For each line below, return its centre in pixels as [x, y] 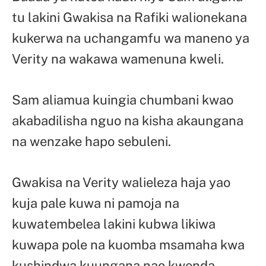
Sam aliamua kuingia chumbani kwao [123, 100]
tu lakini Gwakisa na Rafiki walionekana [129, 18]
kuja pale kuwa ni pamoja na [96, 203]
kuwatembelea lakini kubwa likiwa [114, 224]
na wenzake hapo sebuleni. [91, 142]
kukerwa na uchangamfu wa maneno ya [131, 38]
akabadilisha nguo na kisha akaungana [128, 121]
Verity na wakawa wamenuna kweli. [118, 59]
